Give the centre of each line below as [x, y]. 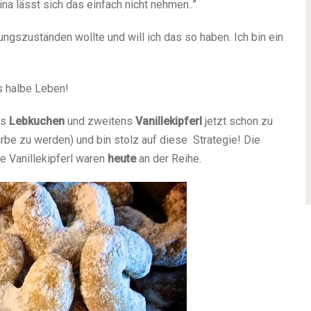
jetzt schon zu [237, 121]
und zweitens [100, 121]
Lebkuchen [37, 121]
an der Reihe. [169, 159]
